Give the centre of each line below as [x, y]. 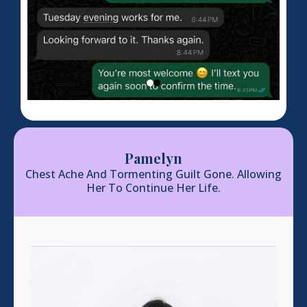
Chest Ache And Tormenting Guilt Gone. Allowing [153, 174]
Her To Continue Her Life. [153, 188]
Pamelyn [153, 158]
